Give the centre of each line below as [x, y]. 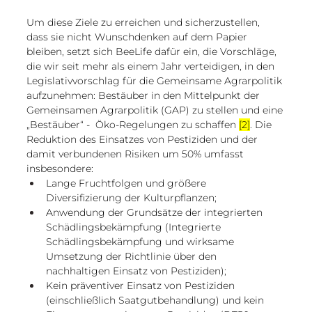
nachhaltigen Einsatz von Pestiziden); [136, 271]
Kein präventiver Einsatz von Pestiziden [142, 285]
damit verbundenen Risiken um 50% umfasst [136, 154]
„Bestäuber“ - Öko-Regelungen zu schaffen [133, 124]
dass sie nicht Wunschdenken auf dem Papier [138, 37]
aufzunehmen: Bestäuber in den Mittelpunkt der [145, 95]
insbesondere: [60, 168]
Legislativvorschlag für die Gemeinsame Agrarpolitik [156, 80]
